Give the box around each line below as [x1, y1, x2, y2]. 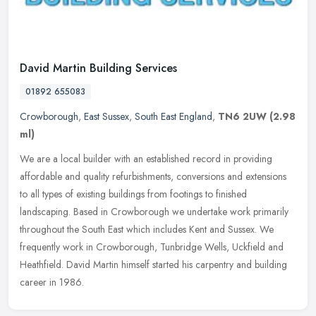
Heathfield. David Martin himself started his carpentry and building [20, 257, 287, 272]
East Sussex [84, 109, 129, 124]
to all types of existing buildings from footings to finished [20, 187, 247, 202]
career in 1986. [20, 275, 84, 290]
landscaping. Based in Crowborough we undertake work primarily [20, 205, 288, 219]
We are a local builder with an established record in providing [20, 152, 272, 166]
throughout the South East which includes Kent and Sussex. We [20, 222, 274, 237]
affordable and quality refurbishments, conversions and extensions [20, 169, 286, 184]
